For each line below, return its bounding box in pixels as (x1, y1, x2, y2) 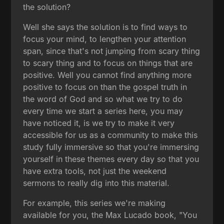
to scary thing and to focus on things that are (23, 58, 193, 68)
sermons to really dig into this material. (23, 178, 170, 188)
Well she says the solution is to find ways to (23, 22, 188, 32)
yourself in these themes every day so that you (23, 154, 199, 164)
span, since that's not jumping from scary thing (23, 46, 200, 56)
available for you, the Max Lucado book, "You (23, 210, 197, 220)
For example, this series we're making (23, 198, 166, 208)
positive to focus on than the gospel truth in (23, 82, 187, 92)
